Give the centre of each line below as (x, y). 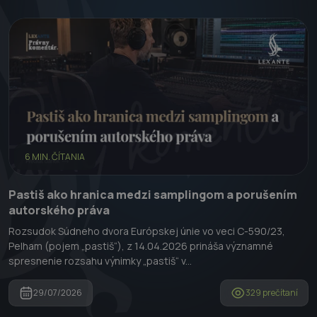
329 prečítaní (272, 292)
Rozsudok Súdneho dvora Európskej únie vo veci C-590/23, (147, 231)
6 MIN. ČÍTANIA (55, 156)
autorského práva (59, 210)
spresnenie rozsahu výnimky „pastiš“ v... (100, 260)
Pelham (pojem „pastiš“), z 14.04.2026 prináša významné (141, 246)
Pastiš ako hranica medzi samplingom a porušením (153, 194)
